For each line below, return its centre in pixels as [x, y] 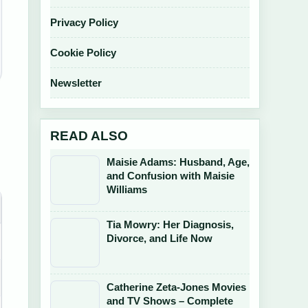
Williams [127, 189]
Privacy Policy [84, 22]
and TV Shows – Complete [170, 301]
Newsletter [76, 83]
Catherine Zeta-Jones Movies [176, 287]
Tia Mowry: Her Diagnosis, [170, 224]
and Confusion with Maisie [170, 176]
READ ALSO [89, 136]
